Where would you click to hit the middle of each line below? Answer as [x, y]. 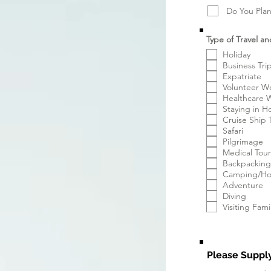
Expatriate [242, 76]
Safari [233, 131]
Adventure [243, 185]
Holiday [237, 54]
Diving [234, 196]
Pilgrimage [243, 142]
